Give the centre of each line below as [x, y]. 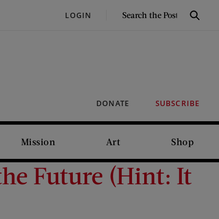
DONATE [113, 103]
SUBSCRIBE [177, 103]
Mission [38, 142]
